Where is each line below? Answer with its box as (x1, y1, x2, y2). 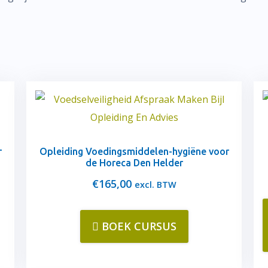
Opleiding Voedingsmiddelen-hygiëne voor (39, 146, 229, 157)
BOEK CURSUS (101, 219, 176, 233)
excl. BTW (134, 179, 176, 190)
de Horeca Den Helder (85, 157, 183, 168)
